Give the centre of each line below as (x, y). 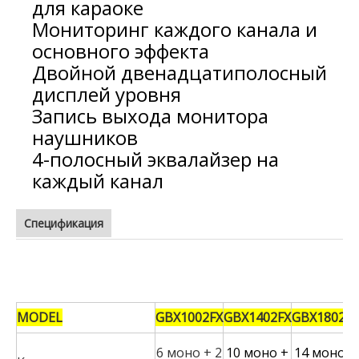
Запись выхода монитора (150, 116)
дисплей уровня (107, 95)
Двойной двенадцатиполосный (179, 73)
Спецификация (64, 224)
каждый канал (98, 181)
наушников (85, 138)
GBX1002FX (189, 318)
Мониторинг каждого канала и (175, 30)
